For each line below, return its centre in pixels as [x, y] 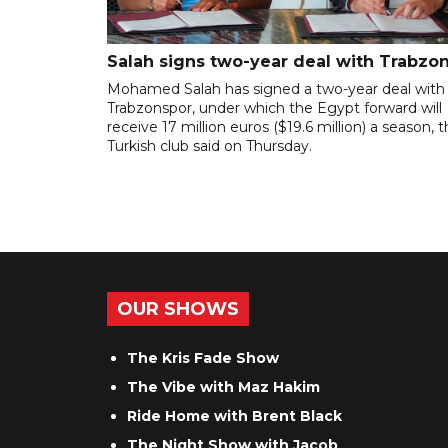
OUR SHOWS [178, 309]
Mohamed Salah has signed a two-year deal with [276, 89]
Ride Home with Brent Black [234, 416]
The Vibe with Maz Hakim [223, 387]
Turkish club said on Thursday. [209, 146]
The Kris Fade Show [203, 358]
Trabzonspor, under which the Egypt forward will [274, 108]
